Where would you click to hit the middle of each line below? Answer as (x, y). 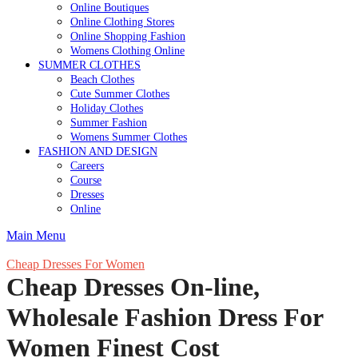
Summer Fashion (109, 122)
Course (86, 180)
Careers (87, 165)
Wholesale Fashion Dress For (165, 317)
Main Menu (36, 235)
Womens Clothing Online (127, 50)
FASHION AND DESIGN (98, 151)
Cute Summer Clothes (120, 93)
